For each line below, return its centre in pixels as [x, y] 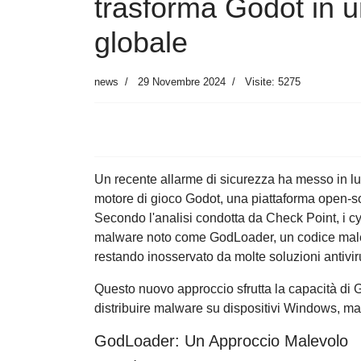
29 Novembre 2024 [182, 82]
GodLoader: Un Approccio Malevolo [221, 341]
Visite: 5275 [273, 82]
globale [141, 43]
